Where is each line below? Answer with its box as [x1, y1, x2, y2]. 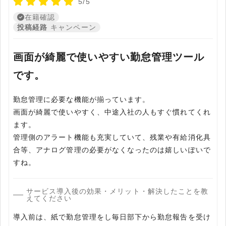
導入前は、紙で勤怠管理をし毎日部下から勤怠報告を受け [13, 213, 211, 221]
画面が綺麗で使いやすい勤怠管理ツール [13, 51, 205, 63]
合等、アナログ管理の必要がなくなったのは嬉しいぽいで [13, 146, 211, 154]
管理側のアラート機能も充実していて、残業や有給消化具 [13, 133, 211, 142]
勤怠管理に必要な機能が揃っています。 [13, 95, 150, 104]
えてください [26, 194, 72, 203]
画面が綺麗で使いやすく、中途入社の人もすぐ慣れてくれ [13, 108, 211, 117]
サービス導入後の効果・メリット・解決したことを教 [26, 187, 209, 196]
